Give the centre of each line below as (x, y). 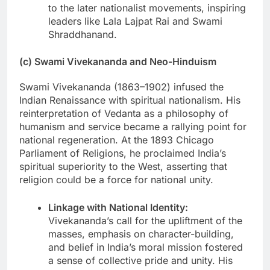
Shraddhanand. (83, 35)
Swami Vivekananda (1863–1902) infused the (121, 87)
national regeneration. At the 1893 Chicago (117, 140)
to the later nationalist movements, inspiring (147, 8)
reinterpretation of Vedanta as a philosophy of (124, 114)
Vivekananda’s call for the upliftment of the (145, 221)
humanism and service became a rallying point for (133, 127)
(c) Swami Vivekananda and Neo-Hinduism (118, 62)
